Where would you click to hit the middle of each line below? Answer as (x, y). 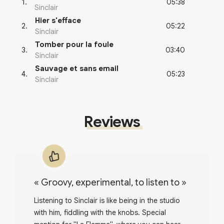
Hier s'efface (58, 21)
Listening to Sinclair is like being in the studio (107, 201)
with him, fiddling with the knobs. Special (100, 213)
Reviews (112, 122)
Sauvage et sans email (77, 69)
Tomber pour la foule (74, 45)
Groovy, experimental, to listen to (114, 183)
